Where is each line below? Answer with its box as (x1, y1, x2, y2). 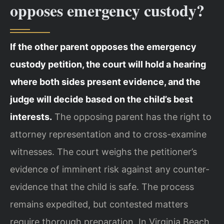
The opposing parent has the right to (52, 111, 211, 122)
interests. (10, 111, 52, 122)
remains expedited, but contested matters (10, 199, 188, 210)
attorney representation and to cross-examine (10, 129, 206, 140)
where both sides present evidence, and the (10, 76, 200, 87)
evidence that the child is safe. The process (10, 181, 194, 192)
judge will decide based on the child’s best (10, 94, 193, 105)
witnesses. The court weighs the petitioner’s (10, 146, 197, 157)
